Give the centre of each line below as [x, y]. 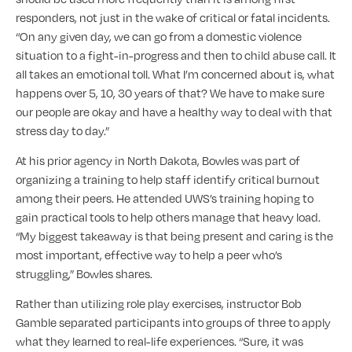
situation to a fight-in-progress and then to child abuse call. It [176, 55]
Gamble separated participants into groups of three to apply [173, 323]
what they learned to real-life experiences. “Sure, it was [159, 341]
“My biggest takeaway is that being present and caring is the [174, 236]
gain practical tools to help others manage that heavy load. [168, 217]
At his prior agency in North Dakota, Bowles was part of [158, 161]
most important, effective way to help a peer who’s [149, 255]
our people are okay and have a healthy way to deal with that [174, 111]
